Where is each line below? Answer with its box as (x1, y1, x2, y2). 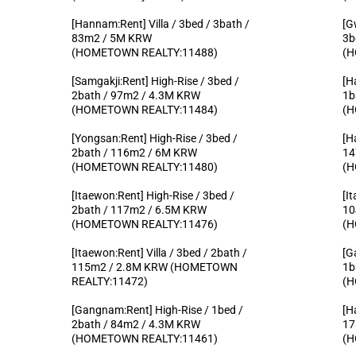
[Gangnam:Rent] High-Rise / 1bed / (72, 303, 244, 316)
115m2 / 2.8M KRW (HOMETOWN (72, 260, 238, 273)
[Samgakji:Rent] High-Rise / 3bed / (72, 74, 240, 87)
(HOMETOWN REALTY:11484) (72, 103, 219, 116)
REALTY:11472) (72, 274, 149, 288)
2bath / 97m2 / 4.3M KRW (72, 88, 201, 102)
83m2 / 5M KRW (72, 31, 153, 44)
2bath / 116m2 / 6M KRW (72, 145, 198, 159)
